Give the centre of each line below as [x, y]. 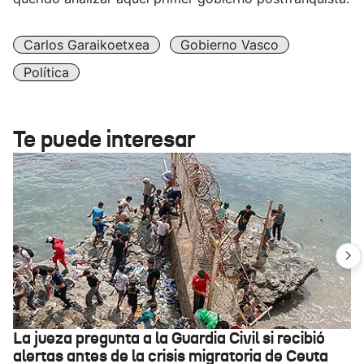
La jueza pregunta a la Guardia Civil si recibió [169, 338]
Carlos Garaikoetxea [87, 45]
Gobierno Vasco [230, 45]
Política [46, 72]
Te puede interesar [104, 139]
